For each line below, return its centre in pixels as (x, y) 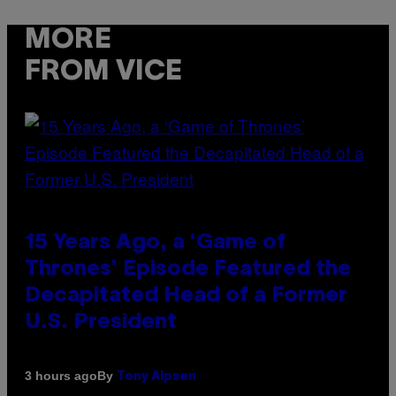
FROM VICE (103, 72)
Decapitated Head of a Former (186, 296)
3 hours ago (61, 376)
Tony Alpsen (156, 377)
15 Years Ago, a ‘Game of (155, 243)
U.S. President (101, 322)
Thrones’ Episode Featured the (188, 269)
